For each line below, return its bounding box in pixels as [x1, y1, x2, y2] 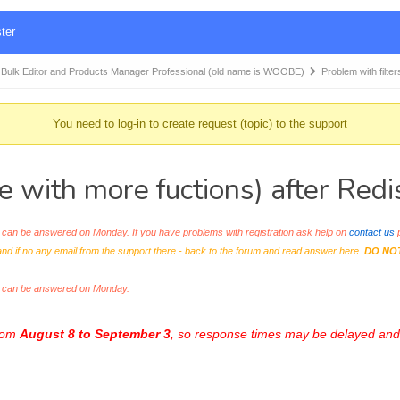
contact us [348, 227, 395, 237]
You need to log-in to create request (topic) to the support [52, 117, 347, 130]
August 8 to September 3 [19, 327, 171, 341]
